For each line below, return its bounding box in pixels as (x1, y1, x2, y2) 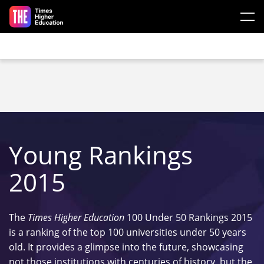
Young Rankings (9, 138, 193, 171)
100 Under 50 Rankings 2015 (124, 211, 252, 224)
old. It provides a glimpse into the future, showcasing (9, 240, 243, 253)
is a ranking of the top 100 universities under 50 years (9, 226, 246, 239)
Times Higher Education (28, 211, 124, 224)
